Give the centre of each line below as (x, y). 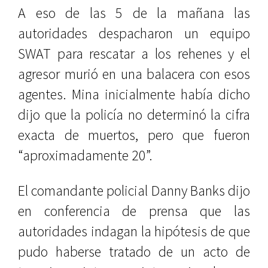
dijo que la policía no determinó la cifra (134, 115)
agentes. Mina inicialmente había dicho (134, 94)
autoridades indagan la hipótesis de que (134, 231)
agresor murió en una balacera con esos (134, 74)
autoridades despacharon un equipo (134, 33)
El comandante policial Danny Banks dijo (134, 191)
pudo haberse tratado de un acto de (134, 252)
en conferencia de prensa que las (134, 211)
